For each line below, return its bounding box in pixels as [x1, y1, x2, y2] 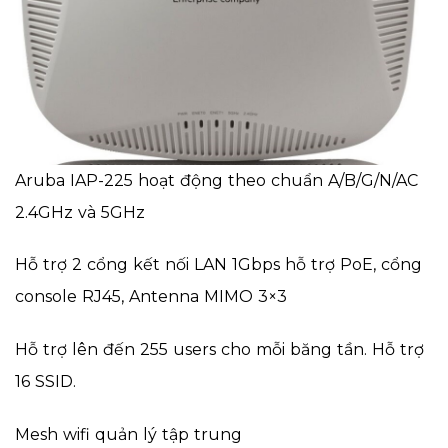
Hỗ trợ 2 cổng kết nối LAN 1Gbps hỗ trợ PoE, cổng [15, 255, 422, 275]
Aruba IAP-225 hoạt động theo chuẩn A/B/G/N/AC [15, 170, 418, 190]
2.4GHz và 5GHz [15, 202, 145, 222]
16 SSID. [15, 372, 76, 392]
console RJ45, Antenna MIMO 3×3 [15, 287, 287, 307]
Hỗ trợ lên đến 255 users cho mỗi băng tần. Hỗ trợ [15, 340, 424, 360]
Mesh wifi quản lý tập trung [15, 424, 242, 444]
